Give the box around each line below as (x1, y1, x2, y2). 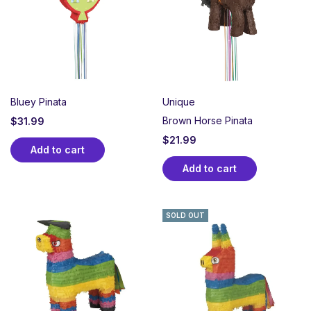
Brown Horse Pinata (162, 115, 253, 126)
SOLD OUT (166, 211, 205, 219)
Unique (162, 96, 195, 108)
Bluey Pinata (10, 96, 67, 108)
